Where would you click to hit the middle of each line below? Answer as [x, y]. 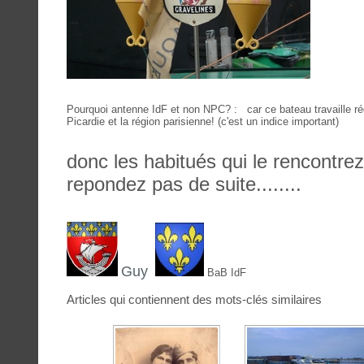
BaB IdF [227, 273]
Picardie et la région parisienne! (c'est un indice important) [203, 122]
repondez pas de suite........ [184, 184]
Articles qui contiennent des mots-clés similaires [194, 300]
